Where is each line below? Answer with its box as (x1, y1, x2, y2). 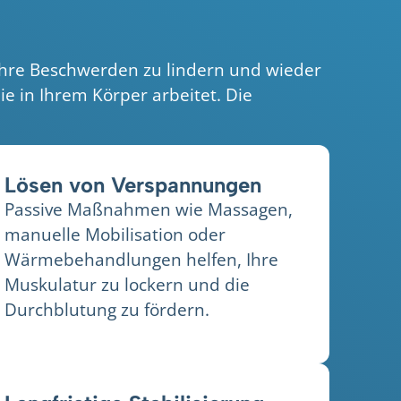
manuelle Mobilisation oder (4, 221, 226, 246)
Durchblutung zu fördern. (4, 296, 210, 321)
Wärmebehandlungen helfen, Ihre (4, 246, 279, 271)
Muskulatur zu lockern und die (4, 271, 251, 296)
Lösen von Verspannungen (4, 171, 262, 198)
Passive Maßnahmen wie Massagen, (4, 196, 294, 221)
